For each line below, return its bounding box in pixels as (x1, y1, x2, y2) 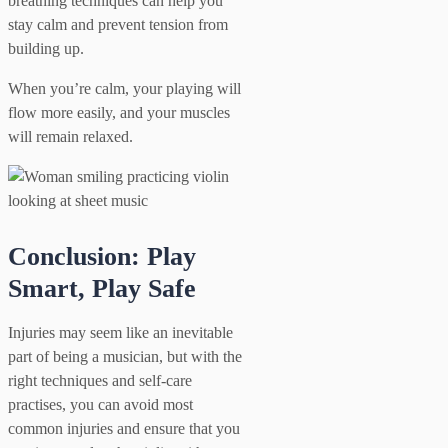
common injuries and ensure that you (8, 419, 240, 437)
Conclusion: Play (8, 241, 196, 271)
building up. (8, 39, 84, 57)
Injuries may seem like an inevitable (8, 323, 233, 341)
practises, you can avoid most (8, 395, 193, 413)
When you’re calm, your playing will (8, 79, 241, 97)
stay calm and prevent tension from (8, 15, 228, 33)
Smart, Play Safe (8, 273, 196, 303)
